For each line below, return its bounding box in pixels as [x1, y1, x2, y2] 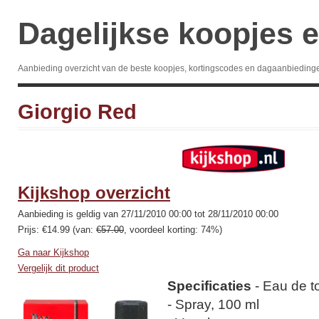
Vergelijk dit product [18, 263, 99, 273]
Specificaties [167, 278, 251, 293]
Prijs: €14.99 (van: [18, 224, 96, 235]
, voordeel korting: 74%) [124, 224, 222, 235]
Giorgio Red [18, 100, 137, 123]
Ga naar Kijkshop [18, 247, 89, 258]
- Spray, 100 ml [167, 296, 259, 312]
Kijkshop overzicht [18, 183, 170, 202]
